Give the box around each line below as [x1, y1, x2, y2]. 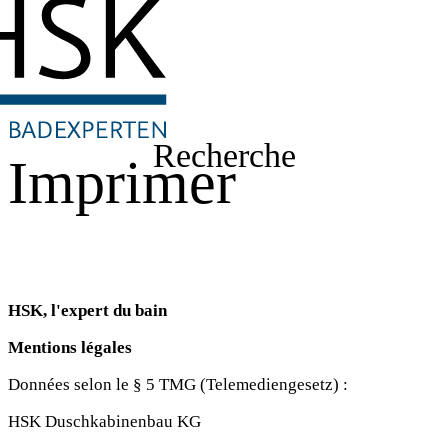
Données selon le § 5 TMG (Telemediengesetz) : [8, 375, 348, 395]
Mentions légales [8, 338, 132, 358]
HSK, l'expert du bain [8, 301, 167, 321]
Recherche [152, 137, 296, 175]
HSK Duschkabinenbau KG [8, 412, 201, 432]
